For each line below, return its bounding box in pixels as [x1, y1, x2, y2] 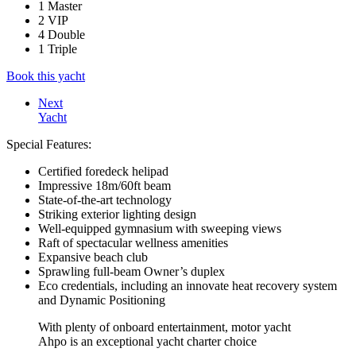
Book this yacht [6, 68, 85, 83]
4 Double [38, 27, 85, 41]
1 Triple [38, 41, 77, 56]
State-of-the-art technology [38, 192, 172, 207]
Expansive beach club [38, 250, 148, 264]
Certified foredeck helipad [38, 164, 168, 178]
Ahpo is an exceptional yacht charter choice [38, 334, 257, 348]
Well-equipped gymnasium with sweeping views [38, 221, 281, 235]
